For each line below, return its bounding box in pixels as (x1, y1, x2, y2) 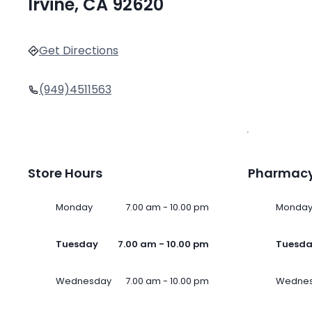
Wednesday (56, 274, 111, 288)
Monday (56, 201, 93, 214)
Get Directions (39, 42, 118, 59)
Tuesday (56, 237, 98, 251)
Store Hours (28, 164, 102, 182)
